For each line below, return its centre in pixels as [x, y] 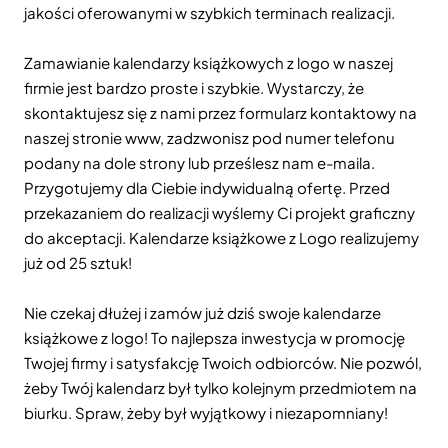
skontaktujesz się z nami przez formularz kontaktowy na [220, 112]
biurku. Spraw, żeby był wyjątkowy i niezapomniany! [206, 412]
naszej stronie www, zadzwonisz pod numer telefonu [209, 137]
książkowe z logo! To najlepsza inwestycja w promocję [214, 337]
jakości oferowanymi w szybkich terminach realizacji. [209, 12]
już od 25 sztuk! [78, 262]
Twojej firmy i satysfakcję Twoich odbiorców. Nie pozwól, [223, 362]
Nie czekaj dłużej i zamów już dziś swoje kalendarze [202, 312]
